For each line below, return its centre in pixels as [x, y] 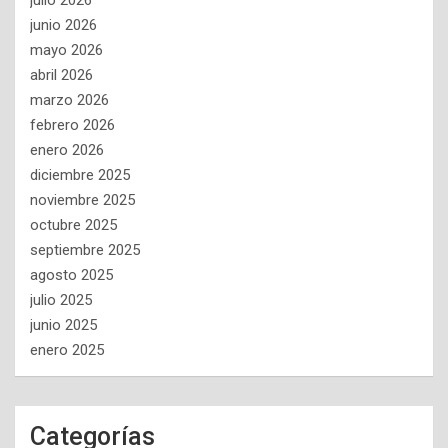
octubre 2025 [73, 225]
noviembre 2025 [82, 200]
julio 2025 [61, 300]
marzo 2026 [69, 100]
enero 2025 [67, 350]
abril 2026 [61, 75]
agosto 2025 [71, 275]
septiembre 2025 [85, 250]
